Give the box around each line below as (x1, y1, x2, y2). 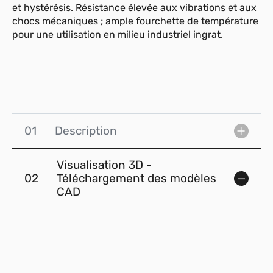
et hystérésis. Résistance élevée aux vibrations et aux (12, 2, 257, 14)
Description (55, 124, 117, 138)
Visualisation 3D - (57, 158, 152, 172)
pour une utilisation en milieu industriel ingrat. (12, 29, 223, 41)
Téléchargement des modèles (57, 171, 216, 186)
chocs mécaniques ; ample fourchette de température (12, 15, 258, 27)
